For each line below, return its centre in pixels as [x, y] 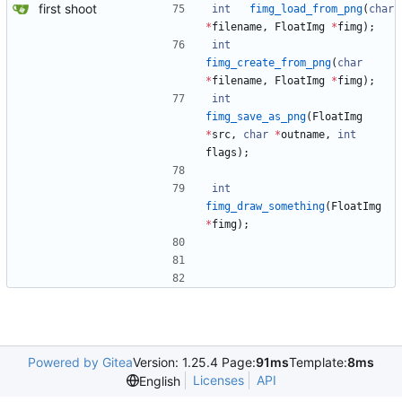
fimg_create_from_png [268, 63]
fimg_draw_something [265, 207]
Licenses [218, 380]
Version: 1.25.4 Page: [194, 363]
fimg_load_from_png [306, 9]
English [159, 380]
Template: [318, 363]
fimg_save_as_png [256, 117]
